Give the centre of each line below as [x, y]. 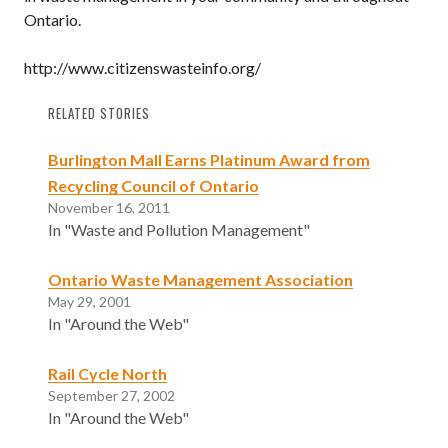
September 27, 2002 [111, 395]
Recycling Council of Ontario [153, 185]
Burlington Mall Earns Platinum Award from [209, 159]
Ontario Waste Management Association [200, 279]
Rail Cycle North [107, 373]
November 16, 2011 [109, 207]
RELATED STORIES [99, 113]
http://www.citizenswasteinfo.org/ [142, 67]
